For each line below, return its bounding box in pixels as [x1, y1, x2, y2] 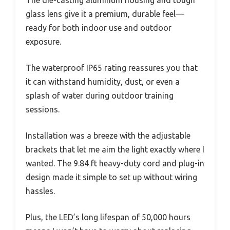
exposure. [26, 36, 61, 46]
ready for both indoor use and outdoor [26, 23, 171, 32]
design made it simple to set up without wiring [26, 172, 197, 182]
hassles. [26, 186, 55, 196]
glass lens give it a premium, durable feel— [26, 9, 184, 18]
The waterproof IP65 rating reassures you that [26, 63, 198, 72]
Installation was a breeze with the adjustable [26, 130, 190, 140]
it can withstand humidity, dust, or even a [26, 76, 180, 86]
